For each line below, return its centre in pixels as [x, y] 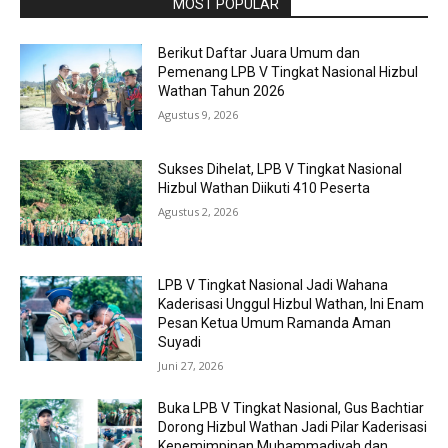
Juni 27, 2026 [191, 365]
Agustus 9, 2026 [198, 115]
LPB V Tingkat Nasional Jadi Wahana [273, 284]
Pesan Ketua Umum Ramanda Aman [275, 322]
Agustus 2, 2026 [198, 211]
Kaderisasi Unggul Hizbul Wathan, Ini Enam [291, 303]
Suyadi [180, 341]
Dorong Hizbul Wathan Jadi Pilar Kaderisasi [293, 426]
